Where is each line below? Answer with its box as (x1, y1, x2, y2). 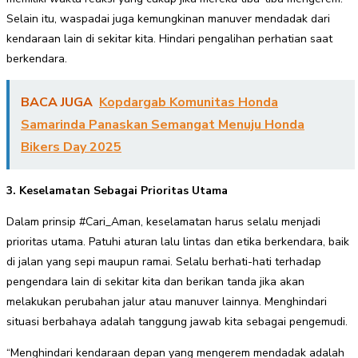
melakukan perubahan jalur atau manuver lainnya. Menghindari (6, 294, 327, 310)
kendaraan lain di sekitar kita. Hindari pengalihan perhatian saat (6, 31, 332, 47)
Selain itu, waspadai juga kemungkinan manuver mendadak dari (6, 11, 330, 27)
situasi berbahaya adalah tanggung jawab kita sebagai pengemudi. (6, 314, 348, 330)
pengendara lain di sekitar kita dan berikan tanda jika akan (6, 274, 304, 290)
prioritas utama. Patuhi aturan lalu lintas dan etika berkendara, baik (6, 234, 349, 250)
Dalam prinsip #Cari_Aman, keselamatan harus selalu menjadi (6, 214, 320, 230)
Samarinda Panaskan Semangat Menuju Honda (21, 116, 304, 134)
